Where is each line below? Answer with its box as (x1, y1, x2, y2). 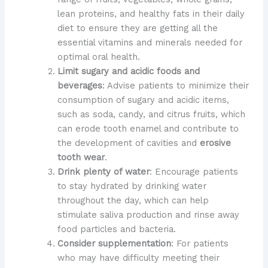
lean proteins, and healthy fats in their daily (57, 8, 245, 19)
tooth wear (57, 151, 105, 163)
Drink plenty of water (57, 166, 150, 177)
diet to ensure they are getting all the (57, 22, 218, 33)
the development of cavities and (57, 137, 200, 148)
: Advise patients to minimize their (102, 80, 249, 91)
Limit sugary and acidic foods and (57, 65, 200, 77)
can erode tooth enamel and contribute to (57, 123, 239, 134)
